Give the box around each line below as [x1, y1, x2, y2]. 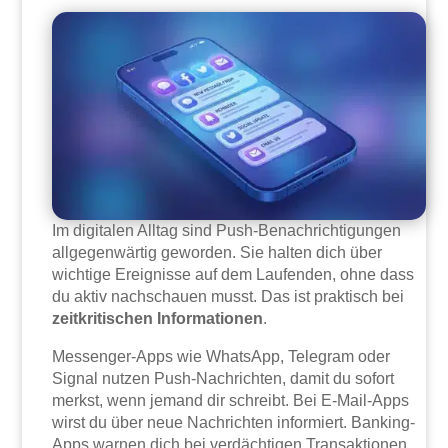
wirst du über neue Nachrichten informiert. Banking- [52, 414, 416, 432]
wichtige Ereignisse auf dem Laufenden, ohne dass [52, 266, 415, 284]
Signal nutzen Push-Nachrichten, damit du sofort [52, 370, 395, 388]
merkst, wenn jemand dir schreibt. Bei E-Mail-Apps [52, 392, 410, 410]
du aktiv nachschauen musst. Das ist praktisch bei [52, 288, 405, 306]
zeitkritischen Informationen [52, 310, 264, 328]
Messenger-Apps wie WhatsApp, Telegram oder [52, 348, 391, 366]
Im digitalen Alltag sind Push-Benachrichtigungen [52, 222, 402, 240]
